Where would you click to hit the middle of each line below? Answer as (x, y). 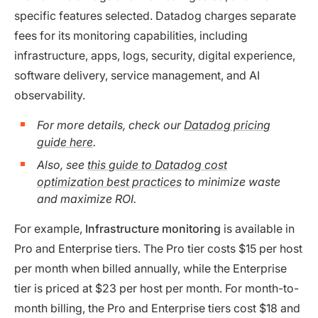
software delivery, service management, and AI (137, 75)
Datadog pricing (227, 125)
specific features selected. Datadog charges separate (155, 15)
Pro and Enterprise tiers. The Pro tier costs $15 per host (158, 248)
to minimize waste (231, 181)
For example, (50, 228)
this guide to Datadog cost (157, 164)
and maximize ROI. (87, 198)
